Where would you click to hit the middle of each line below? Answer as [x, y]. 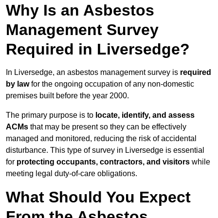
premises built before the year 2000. [67, 96]
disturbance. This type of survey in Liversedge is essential [105, 150]
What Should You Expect [98, 197]
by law [18, 84]
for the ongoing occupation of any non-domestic [112, 84]
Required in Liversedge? [98, 49]
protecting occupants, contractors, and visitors [103, 162]
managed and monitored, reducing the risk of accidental [101, 139]
